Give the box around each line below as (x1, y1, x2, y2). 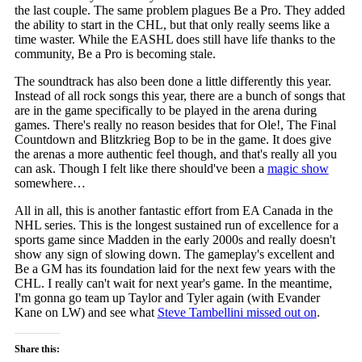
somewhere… (14, 176, 86, 191)
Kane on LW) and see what (14, 305, 158, 320)
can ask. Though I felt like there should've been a (14, 162, 267, 176)
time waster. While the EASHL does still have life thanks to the (14, 32, 335, 47)
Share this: (14, 343, 60, 356)
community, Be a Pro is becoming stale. (14, 47, 216, 61)
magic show (267, 162, 329, 176)
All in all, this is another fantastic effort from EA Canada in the (14, 204, 333, 218)
